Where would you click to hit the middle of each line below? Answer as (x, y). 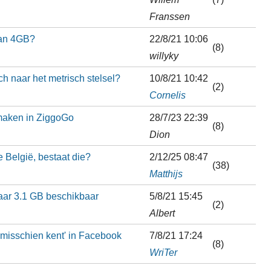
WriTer (163, 252)
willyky (164, 55)
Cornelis (167, 95)
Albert (162, 213)
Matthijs (166, 173)
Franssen (169, 16)
